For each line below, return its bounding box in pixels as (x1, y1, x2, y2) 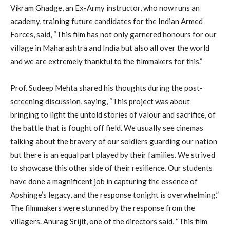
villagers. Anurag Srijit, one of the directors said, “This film (10, 216, 207, 226)
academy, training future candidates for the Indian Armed (10, 16, 203, 26)
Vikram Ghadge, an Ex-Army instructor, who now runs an (10, 3, 200, 12)
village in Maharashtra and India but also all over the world (10, 43, 209, 52)
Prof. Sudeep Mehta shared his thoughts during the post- (10, 83, 203, 92)
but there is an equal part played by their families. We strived (10, 149, 215, 159)
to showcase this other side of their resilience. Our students (10, 163, 213, 172)
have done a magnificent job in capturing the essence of (10, 176, 198, 186)
